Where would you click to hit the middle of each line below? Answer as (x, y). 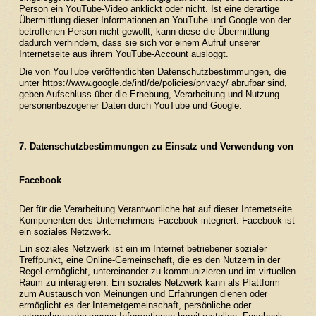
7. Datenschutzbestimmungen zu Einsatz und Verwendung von (156, 146)
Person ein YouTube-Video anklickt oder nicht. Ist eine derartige (149, 9)
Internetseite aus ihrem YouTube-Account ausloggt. (123, 54)
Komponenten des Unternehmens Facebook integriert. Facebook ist (157, 220)
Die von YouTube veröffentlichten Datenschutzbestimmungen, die (152, 71)
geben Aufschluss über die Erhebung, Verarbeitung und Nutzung (149, 94)
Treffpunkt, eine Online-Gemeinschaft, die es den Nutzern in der (149, 260)
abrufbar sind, (257, 83)
